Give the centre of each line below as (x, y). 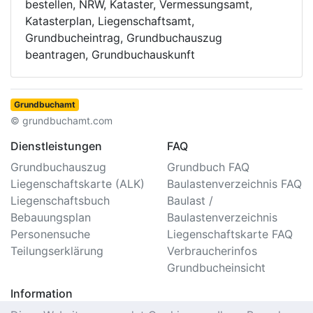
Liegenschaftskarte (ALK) (78, 184)
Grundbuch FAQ (208, 167)
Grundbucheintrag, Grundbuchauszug (124, 38)
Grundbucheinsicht (216, 268)
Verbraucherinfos (212, 251)
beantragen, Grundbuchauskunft (110, 55)
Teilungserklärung (57, 251)
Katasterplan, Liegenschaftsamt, (110, 21)
